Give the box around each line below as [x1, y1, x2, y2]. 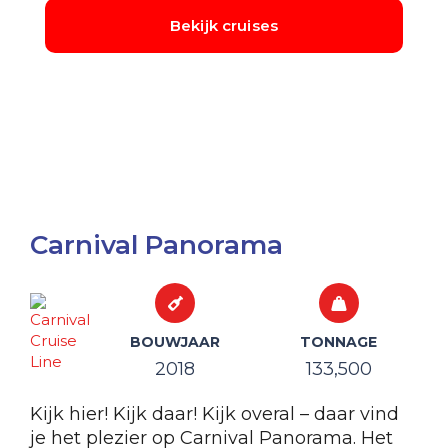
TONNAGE [300, 333, 377, 351]
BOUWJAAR [130, 333, 220, 351]
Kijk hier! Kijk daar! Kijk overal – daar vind [30, 403, 399, 425]
